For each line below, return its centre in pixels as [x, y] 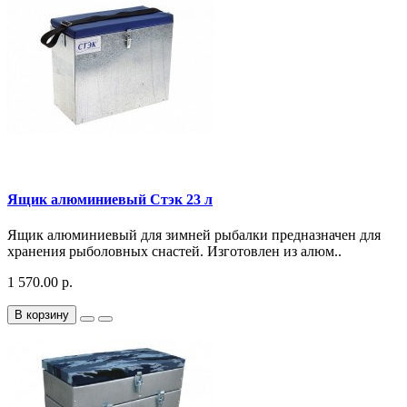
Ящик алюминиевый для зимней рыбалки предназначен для [194, 234]
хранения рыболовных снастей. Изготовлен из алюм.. [174, 251]
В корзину [42, 314]
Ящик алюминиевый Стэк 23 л [110, 199]
